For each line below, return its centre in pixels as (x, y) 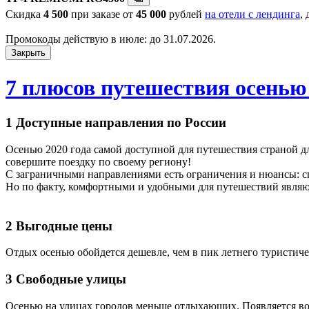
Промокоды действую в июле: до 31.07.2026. (111, 39)
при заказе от (102, 14)
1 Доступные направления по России (116, 123)
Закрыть (28, 53)
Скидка (24, 14)
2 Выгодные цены (59, 226)
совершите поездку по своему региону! (98, 161)
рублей (186, 14)
